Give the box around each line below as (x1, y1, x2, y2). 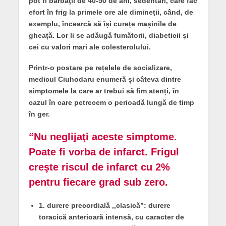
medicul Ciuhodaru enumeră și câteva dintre (28, 75, 181, 83)
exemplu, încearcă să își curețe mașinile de (28, 20, 177, 28)
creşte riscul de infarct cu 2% (28, 161, 170, 173)
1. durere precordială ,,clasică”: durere (38, 201, 171, 209)
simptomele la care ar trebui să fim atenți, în (28, 86, 179, 95)
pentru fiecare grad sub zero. (28, 176, 168, 188)
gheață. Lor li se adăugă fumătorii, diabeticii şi (28, 31, 189, 40)
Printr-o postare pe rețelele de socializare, (28, 63, 172, 72)
